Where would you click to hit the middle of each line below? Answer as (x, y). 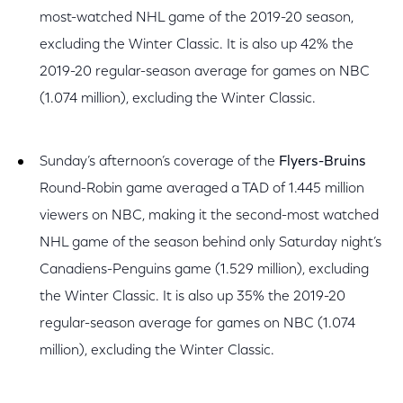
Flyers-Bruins (322, 162)
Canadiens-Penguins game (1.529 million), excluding (204, 270)
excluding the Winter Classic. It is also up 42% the (197, 45)
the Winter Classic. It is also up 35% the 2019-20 (193, 297)
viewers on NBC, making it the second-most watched (209, 216)
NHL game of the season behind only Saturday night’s (210, 243)
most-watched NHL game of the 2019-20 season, (197, 18)
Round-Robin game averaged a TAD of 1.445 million (202, 189)
